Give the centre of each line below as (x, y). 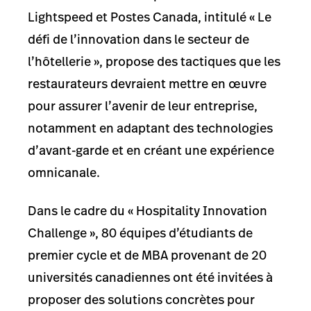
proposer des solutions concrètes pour (141, 299)
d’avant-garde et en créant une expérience (151, 151)
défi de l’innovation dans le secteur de (138, 40)
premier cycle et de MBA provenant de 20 (147, 255)
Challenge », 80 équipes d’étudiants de (140, 233)
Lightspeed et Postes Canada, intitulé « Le (150, 17)
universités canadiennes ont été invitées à (150, 277)
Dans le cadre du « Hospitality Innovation (148, 210)
